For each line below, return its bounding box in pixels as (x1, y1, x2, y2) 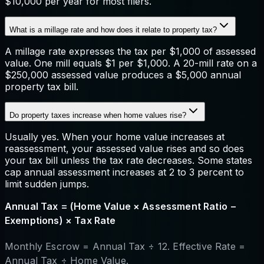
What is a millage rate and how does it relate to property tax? (9, 25, 217, 34)
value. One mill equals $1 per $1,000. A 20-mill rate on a (5, 57, 257, 69)
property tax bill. (5, 80, 78, 93)
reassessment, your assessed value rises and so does (5, 142, 244, 154)
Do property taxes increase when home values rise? (9, 110, 186, 120)
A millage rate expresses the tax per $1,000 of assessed (5, 45, 256, 57)
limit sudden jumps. (5, 177, 89, 190)
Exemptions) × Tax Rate (5, 214, 116, 226)
